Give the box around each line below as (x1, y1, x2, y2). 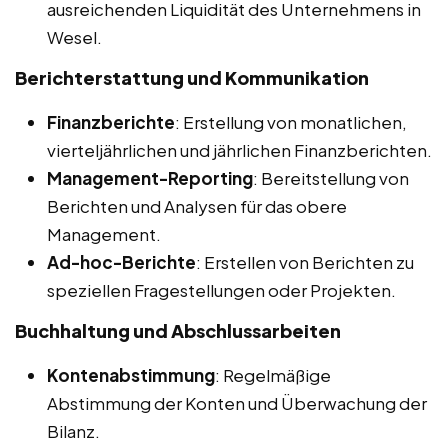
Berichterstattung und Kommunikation (15, 65, 369, 89)
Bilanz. (47, 419, 100, 442)
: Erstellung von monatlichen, (175, 110, 407, 133)
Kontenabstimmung (47, 363, 215, 386)
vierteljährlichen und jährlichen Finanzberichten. (47, 138, 432, 161)
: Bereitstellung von (253, 166, 409, 189)
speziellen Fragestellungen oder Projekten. (47, 278, 396, 301)
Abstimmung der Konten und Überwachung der (47, 391, 427, 414)
